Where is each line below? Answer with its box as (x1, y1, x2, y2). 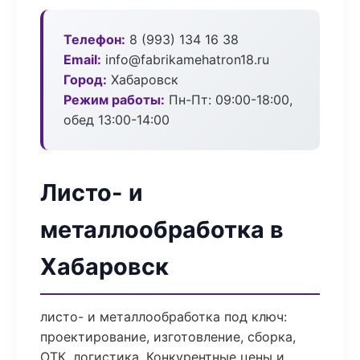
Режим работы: (63, 92, 165, 108)
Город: (63, 72, 107, 88)
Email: (63, 51, 101, 67)
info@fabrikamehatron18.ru (101, 51, 269, 67)
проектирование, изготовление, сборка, (40, 329, 296, 345)
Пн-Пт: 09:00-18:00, (165, 92, 292, 108)
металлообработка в (40, 215, 284, 243)
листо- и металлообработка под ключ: (40, 309, 287, 325)
